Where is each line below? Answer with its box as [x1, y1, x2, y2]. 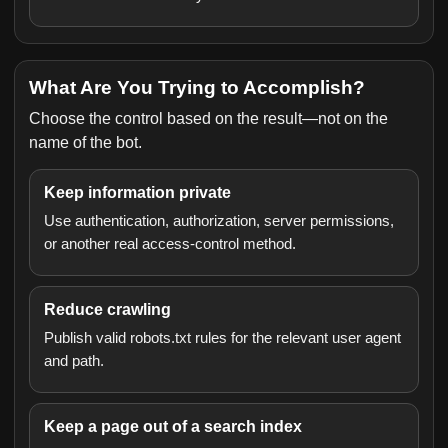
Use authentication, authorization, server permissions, [44, 212, 394, 229]
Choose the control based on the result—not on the [29, 110, 388, 127]
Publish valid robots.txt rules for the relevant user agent [44, 329, 401, 346]
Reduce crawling [44, 301, 171, 318]
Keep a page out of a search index [44, 418, 302, 435]
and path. [44, 352, 104, 369]
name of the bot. [29, 134, 142, 151]
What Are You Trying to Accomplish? [29, 77, 365, 98]
